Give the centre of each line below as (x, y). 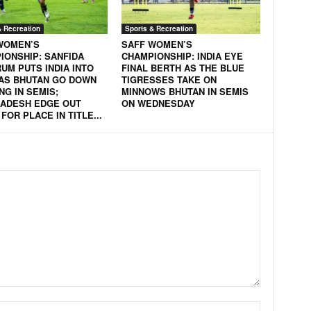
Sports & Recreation (159, 28)
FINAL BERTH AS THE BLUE (183, 68)
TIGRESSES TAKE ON (169, 79)
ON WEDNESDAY (158, 103)
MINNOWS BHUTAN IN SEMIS (185, 91)
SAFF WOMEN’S (157, 44)
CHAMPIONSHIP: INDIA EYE (182, 56)
